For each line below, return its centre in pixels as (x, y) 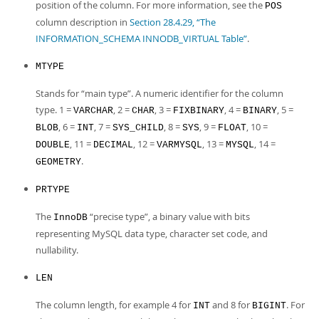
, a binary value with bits (199, 216)
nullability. (57, 250)
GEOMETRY (58, 162)
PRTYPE (53, 190)
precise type (119, 216)
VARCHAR (93, 111)
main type (106, 93)
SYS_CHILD (138, 128)
